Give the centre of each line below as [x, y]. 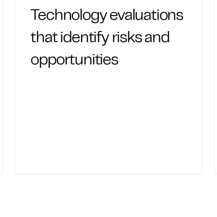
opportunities [74, 61]
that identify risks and [100, 39]
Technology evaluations [107, 16]
